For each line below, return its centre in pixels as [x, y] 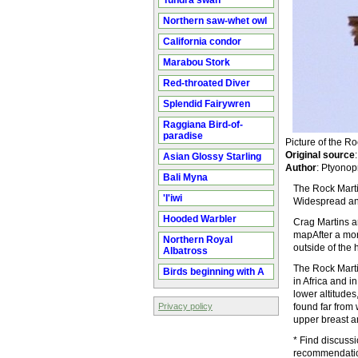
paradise [183, 136]
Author [301, 168]
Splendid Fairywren [207, 104]
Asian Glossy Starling [212, 157]
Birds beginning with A [214, 272]
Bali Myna [185, 177]
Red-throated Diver [207, 83]
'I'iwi [173, 198]
